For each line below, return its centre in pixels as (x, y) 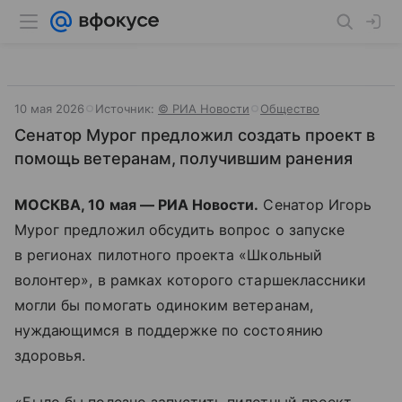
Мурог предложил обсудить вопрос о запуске (179, 230)
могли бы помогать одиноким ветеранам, (164, 305)
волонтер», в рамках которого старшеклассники (191, 280)
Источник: (127, 109)
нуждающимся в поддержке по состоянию (169, 330)
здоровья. (50, 355)
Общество (290, 109)
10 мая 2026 (49, 109)
